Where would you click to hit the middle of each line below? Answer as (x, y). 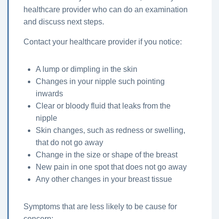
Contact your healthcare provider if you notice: (103, 42)
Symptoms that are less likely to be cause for (100, 207)
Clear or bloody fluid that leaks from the (103, 106)
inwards (49, 94)
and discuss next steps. (64, 22)
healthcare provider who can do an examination (106, 10)
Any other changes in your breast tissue (104, 179)
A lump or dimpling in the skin (87, 69)
